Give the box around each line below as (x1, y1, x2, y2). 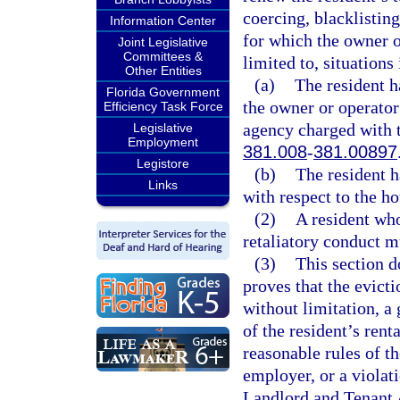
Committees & (123, 49, 203, 63)
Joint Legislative (118, 35, 208, 49)
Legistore (137, 156, 189, 171)
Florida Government (106, 85, 220, 99)
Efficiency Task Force (103, 99, 223, 113)
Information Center (110, 13, 216, 28)
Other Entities (124, 63, 202, 78)
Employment (128, 135, 198, 149)
